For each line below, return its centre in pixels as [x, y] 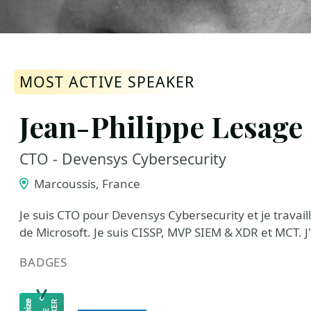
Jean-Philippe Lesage [161, 126]
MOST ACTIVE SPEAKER [107, 82]
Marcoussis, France [85, 184]
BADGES [44, 262]
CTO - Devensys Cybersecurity [123, 159]
